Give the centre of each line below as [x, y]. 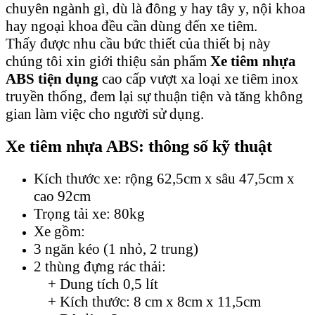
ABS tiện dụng [52, 79]
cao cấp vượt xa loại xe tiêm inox [199, 79]
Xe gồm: [61, 232]
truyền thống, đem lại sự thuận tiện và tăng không [154, 97]
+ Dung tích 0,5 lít [96, 284]
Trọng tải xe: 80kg [89, 214]
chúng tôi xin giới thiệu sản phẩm [108, 62]
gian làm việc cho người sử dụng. [107, 114]
